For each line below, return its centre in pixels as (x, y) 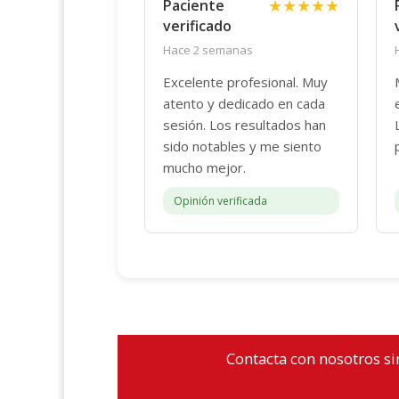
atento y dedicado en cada (244, 104)
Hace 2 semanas (208, 50)
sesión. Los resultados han (244, 125)
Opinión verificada (220, 201)
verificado (197, 26)
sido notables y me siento (242, 147)
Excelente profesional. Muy (245, 82)
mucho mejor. (204, 168)
